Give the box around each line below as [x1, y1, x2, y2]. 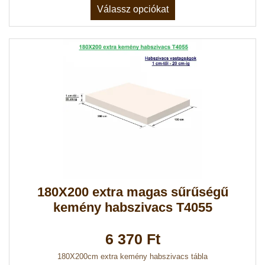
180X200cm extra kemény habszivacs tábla [57, 251, 208, 261]
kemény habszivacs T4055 [53, 200, 212, 215]
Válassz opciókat [96, 4, 169, 15]
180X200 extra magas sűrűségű [37, 185, 228, 200]
